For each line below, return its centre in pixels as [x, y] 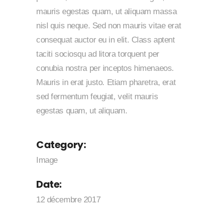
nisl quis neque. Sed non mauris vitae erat [109, 26]
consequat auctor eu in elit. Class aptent [106, 40]
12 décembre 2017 [68, 200]
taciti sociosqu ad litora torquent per [98, 54]
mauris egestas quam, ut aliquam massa [107, 11]
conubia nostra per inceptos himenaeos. [105, 68]
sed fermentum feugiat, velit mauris [97, 97]
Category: [61, 145]
